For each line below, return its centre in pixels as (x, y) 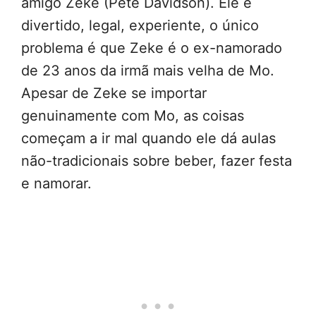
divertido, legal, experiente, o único (140, 26)
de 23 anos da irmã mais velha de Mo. (148, 71)
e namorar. (56, 184)
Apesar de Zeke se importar (114, 93)
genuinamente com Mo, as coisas (133, 116)
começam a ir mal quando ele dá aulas (148, 139)
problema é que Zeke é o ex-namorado (152, 48)
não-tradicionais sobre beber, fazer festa (157, 161)
